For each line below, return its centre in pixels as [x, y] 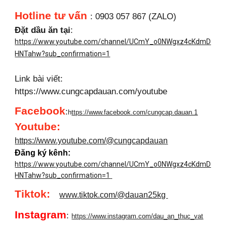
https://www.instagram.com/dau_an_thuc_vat [138, 216]
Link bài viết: [39, 79]
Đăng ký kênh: [43, 153]
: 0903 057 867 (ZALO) [134, 16]
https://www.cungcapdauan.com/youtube [91, 91]
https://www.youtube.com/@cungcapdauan [91, 141]
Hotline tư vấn [53, 16]
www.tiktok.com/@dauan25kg [114, 195]
